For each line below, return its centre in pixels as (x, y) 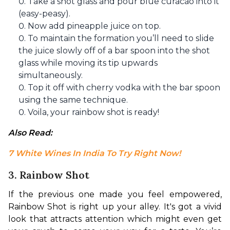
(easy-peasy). (44, 14)
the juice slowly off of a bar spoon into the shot (114, 51)
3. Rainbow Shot (49, 175)
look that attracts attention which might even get (115, 219)
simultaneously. (51, 75)
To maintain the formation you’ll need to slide (121, 38)
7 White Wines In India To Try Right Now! (94, 153)
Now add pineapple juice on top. (94, 26)
